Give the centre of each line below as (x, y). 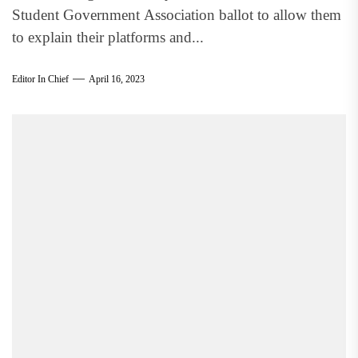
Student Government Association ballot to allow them (177, 15)
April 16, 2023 (117, 79)
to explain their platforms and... (108, 37)
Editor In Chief (40, 79)
